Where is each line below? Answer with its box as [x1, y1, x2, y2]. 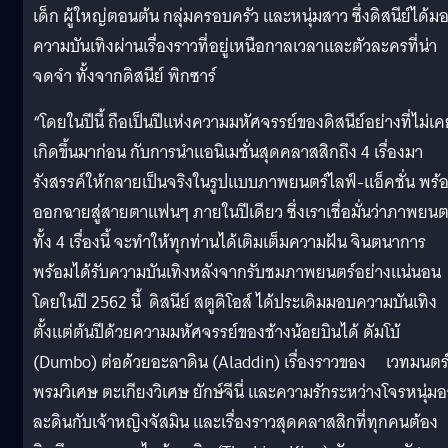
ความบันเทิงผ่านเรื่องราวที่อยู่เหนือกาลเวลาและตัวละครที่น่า [33, 31, 437, 61]
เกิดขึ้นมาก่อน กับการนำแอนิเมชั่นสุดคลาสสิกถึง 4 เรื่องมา [33, 137, 423, 167]
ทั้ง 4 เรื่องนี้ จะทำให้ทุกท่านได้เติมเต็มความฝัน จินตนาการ [33, 227, 426, 257]
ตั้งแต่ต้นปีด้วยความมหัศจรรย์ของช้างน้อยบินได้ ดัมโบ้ [33, 317, 400, 347]
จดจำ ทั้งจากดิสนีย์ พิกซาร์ [33, 61, 216, 91]
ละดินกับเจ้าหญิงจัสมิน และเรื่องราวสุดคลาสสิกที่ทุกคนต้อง [33, 407, 438, 437]
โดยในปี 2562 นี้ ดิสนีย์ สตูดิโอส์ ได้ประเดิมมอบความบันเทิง [33, 287, 437, 317]
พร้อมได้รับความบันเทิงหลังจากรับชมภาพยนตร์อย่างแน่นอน [33, 257, 441, 287]
